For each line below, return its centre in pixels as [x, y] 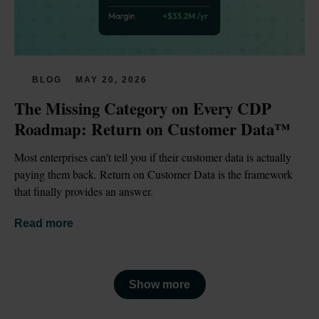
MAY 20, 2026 [111, 80]
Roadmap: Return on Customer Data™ [152, 129]
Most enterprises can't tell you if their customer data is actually [153, 157]
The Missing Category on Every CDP [143, 109]
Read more [44, 224]
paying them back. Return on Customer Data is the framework [153, 174]
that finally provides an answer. [84, 192]
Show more [159, 284]
